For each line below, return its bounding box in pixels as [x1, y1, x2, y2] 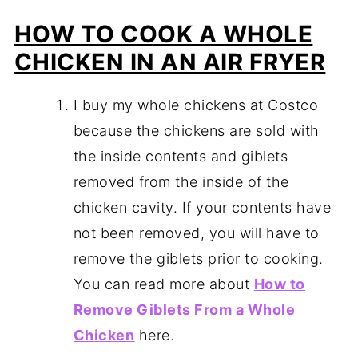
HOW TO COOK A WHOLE [14, 20, 313, 49]
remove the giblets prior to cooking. [73, 250, 324, 268]
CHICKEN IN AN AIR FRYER [14, 48, 326, 77]
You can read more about [73, 276, 254, 293]
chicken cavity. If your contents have [73, 199, 332, 217]
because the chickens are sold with [73, 122, 320, 140]
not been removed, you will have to [73, 225, 320, 242]
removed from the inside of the [73, 173, 289, 191]
